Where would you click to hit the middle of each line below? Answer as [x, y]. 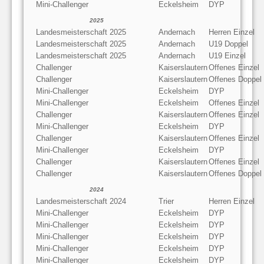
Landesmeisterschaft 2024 [81, 201]
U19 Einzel [227, 55]
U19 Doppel [228, 44]
